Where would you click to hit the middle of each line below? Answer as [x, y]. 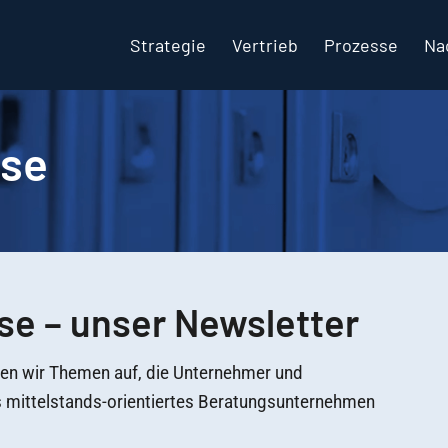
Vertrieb [265, 45]
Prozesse [361, 45]
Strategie [168, 45]
